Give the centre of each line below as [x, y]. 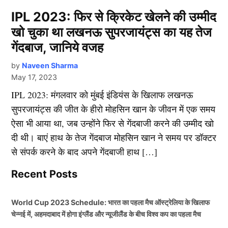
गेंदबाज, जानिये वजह [58, 47]
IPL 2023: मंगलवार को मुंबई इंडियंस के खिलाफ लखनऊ [102, 94]
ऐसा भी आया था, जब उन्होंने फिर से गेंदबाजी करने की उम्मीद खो [113, 123]
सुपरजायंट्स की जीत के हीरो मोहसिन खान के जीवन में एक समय [113, 109]
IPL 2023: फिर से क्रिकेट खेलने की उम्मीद [114, 17]
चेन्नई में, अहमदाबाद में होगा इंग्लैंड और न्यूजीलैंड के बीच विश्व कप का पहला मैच [106, 214]
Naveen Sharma [50, 65]
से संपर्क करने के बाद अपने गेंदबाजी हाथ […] [84, 151]
